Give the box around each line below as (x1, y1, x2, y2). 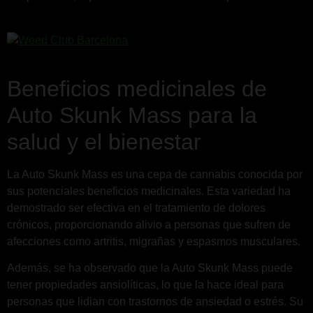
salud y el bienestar (7, 129, 201, 154)
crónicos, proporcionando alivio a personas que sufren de (7, 218, 291, 231)
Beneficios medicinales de (7, 75, 267, 101)
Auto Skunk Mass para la (7, 102, 257, 128)
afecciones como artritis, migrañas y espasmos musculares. (7, 235, 300, 247)
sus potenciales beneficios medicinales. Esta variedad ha (7, 184, 291, 197)
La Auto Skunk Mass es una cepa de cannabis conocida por (7, 168, 303, 180)
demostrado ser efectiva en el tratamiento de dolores (7, 201, 265, 214)
